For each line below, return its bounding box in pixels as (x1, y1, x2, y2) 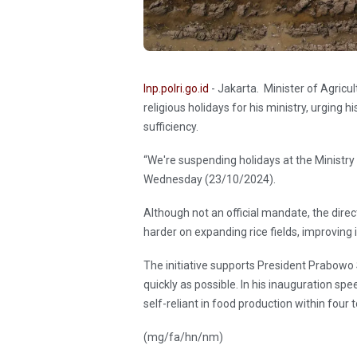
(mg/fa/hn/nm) (143, 330, 223, 343)
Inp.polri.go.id (143, 81, 209, 95)
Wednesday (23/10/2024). (143, 172, 276, 186)
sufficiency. (143, 120, 198, 133)
